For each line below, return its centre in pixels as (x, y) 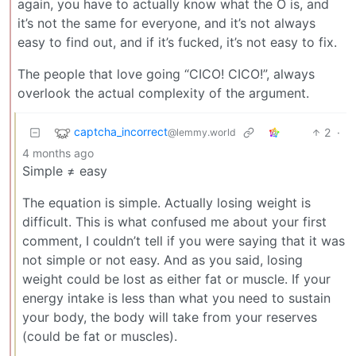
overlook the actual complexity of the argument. (163, 93)
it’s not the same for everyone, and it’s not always (166, 23)
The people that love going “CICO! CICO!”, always (166, 74)
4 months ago (58, 153)
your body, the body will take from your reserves (170, 317)
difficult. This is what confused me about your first (174, 221)
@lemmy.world (202, 132)
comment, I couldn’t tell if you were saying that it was (184, 240)
